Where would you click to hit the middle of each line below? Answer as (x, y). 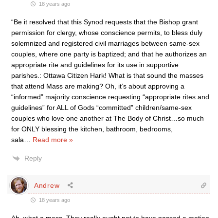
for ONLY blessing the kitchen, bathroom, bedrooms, (92, 129)
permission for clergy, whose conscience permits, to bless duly (107, 33)
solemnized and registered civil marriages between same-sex (105, 43)
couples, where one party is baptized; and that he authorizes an (109, 54)
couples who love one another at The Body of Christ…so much (108, 118)
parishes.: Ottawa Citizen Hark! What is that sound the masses (107, 75)
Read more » (53, 140)
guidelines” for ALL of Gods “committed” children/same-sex (101, 108)
